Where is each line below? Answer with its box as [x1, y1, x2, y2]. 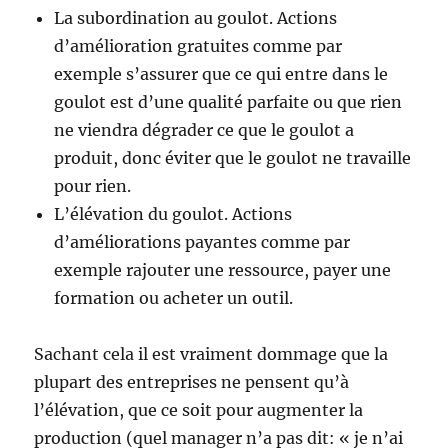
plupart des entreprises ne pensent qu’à [34, 372, 350, 393]
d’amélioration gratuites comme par [54, 36, 343, 57]
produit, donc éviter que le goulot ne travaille [54, 148, 412, 169]
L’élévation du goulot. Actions [54, 204, 293, 225]
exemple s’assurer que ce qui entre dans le [54, 64, 389, 85]
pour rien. [54, 176, 132, 197]
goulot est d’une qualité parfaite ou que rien [54, 92, 403, 113]
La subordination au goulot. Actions [54, 8, 338, 29]
